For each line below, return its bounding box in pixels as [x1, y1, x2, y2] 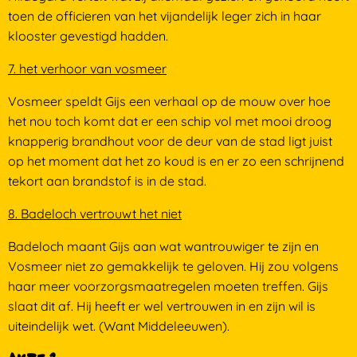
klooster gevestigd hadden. [7, 28, 168, 44]
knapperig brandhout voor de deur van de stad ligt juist [7, 133, 332, 149]
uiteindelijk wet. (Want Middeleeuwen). [7, 318, 229, 334]
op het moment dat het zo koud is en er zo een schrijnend [7, 153, 344, 169]
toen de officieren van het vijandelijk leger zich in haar [7, 8, 321, 24]
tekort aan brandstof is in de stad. [7, 173, 206, 189]
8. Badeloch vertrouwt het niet [7, 206, 182, 222]
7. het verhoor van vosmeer [7, 61, 167, 76]
